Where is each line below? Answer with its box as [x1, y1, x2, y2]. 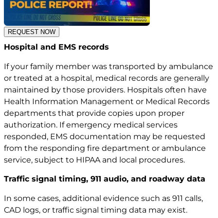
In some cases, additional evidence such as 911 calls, [4, 193, 203, 203]
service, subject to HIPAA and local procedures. [4, 155, 185, 165]
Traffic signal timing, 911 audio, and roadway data [4, 174, 205, 183]
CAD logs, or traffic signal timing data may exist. [4, 205, 187, 215]
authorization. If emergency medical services [4, 120, 178, 130]
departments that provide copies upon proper [4, 109, 184, 118]
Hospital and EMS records [4, 42, 109, 52]
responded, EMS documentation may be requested [4, 132, 205, 142]
